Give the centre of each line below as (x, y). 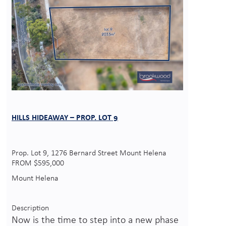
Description (30, 209)
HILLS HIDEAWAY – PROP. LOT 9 (65, 118)
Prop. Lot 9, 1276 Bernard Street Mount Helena (89, 154)
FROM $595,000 (38, 164)
